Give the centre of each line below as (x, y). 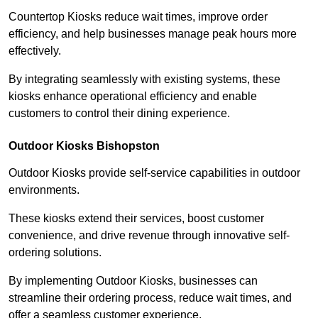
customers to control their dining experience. (119, 113)
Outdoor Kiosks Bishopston (84, 146)
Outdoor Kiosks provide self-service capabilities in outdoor (154, 172)
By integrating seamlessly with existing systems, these (144, 79)
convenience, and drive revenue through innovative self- (149, 235)
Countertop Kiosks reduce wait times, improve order (138, 16)
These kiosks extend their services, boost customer (136, 218)
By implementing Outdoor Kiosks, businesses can (133, 280)
